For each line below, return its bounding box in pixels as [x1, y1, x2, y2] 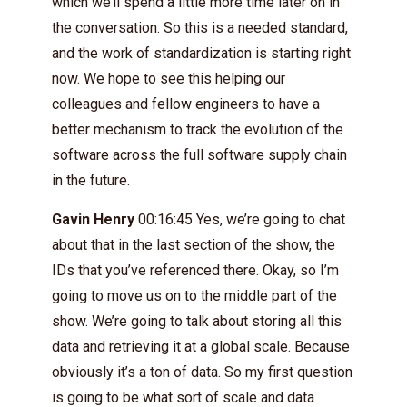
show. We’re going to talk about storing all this [52, 312, 342, 330]
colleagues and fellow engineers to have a [52, 94, 320, 113]
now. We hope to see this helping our [52, 69, 285, 87]
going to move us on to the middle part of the [52, 286, 337, 304]
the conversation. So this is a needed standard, [52, 18, 348, 36]
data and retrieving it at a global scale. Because [52, 337, 350, 355]
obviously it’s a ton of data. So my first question [52, 362, 352, 381]
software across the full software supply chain [52, 145, 347, 164]
